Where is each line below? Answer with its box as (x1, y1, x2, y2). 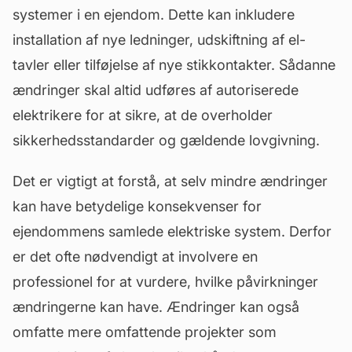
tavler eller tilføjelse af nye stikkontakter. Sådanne (13, 57, 335, 73)
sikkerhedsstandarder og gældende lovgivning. (13, 132, 320, 148)
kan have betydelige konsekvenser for (13, 198, 262, 214)
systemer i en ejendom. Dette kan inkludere (13, 6, 295, 23)
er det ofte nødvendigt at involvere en (13, 248, 258, 265)
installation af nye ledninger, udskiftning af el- (13, 31, 306, 48)
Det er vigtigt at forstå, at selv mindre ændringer (13, 173, 328, 189)
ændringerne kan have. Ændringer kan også (13, 299, 299, 315)
